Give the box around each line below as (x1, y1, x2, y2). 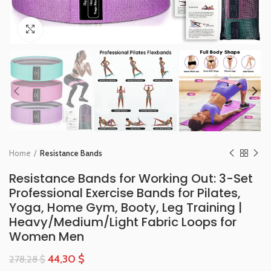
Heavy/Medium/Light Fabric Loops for (9, 214, 237, 231)
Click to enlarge (42, 24, 96, 34)
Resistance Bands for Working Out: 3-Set (9, 170, 253, 188)
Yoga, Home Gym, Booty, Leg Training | (9, 199, 242, 217)
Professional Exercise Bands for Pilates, (9, 184, 241, 202)
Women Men (9, 228, 84, 246)
